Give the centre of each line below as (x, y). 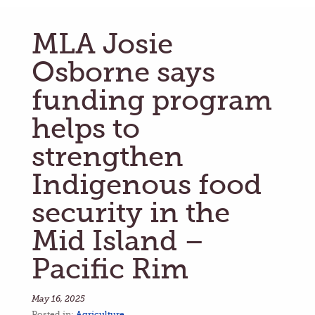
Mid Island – (118, 241)
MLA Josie (102, 44)
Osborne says (123, 72)
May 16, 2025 (58, 298)
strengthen (108, 156)
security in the (131, 213)
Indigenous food (147, 185)
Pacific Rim (110, 269)
